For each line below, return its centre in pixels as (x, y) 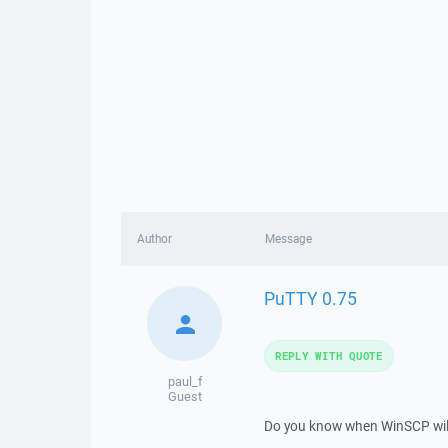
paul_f (184, 381)
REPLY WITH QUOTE (328, 355)
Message (288, 238)
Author (154, 238)
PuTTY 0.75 (310, 297)
